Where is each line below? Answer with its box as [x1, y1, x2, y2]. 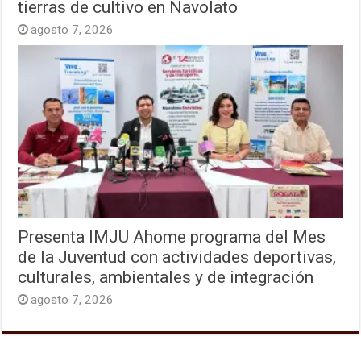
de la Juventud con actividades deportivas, [18, 246, 337, 267]
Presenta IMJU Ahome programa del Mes [18, 226, 326, 247]
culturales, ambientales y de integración [18, 266, 314, 287]
